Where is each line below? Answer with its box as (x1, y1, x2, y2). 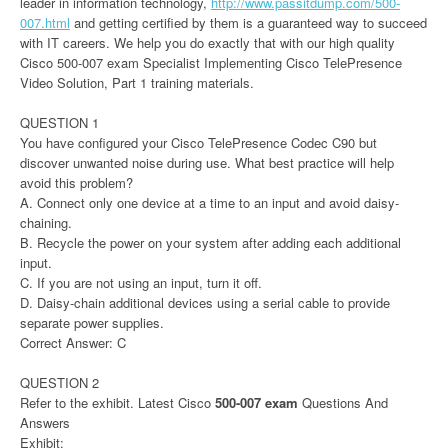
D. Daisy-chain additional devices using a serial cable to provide (20, 293, 390, 312)
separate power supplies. (20, 313, 164, 332)
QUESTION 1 (20, 113, 99, 132)
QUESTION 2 (20, 373, 99, 392)
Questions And (298, 393, 388, 412)
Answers (20, 413, 70, 432)
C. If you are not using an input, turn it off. (20, 273, 262, 292)
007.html (20, 13, 70, 32)
